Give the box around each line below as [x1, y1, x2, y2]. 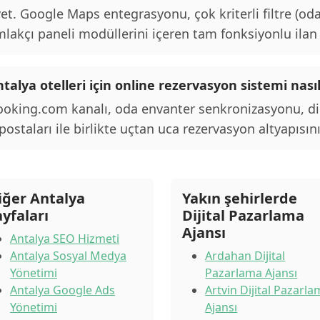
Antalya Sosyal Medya [10, 248, 126, 264]
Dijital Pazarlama [182, 206, 305, 225]
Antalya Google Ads [10, 282, 115, 298]
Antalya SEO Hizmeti [10, 231, 119, 246]
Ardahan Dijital [205, 248, 286, 264]
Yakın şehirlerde [182, 189, 298, 208]
